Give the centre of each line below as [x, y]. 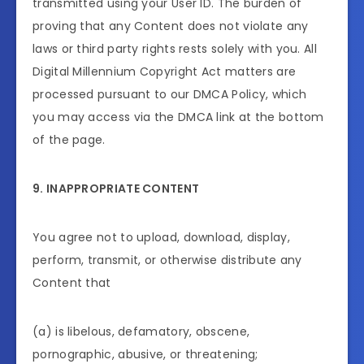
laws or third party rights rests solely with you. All [175, 49]
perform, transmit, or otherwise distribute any [167, 260]
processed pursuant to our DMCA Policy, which [170, 95]
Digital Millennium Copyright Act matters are [165, 72]
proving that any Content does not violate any [171, 26]
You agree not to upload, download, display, [161, 238]
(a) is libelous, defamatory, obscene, [141, 332]
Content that [72, 283]
